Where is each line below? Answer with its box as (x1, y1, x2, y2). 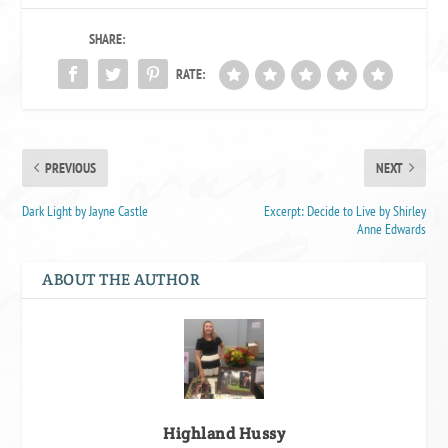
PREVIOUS (45, 158, 97, 177)
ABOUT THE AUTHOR (42, 268, 201, 290)
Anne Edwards (356, 219, 426, 238)
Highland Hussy (163, 422, 285, 444)
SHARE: (89, 29, 126, 48)
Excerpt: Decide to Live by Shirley (263, 201, 426, 220)
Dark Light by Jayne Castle (22, 201, 149, 220)
